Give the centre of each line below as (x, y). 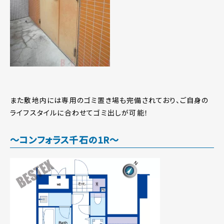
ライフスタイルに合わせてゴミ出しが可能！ (79, 113)
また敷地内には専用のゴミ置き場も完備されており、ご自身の (109, 100)
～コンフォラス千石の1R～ (65, 140)
